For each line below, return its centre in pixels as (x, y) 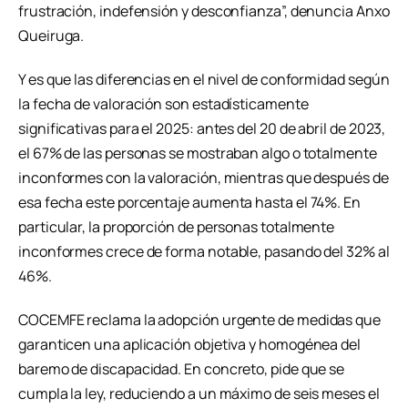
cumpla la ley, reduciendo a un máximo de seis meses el (199, 393)
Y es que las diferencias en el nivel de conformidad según (204, 80)
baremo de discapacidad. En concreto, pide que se (182, 368)
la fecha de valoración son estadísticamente (163, 104)
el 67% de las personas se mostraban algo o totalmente (198, 153)
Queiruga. (51, 36)
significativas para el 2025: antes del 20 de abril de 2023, (202, 129)
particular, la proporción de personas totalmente (177, 227)
